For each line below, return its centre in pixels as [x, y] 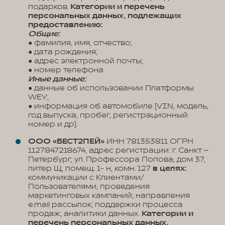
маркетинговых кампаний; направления [109, 196]
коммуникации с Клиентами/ [86, 178]
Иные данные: [57, 79]
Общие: [44, 34]
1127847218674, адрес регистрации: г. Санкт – [118, 150]
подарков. [49, 7]
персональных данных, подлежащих [105, 16]
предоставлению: [65, 25]
